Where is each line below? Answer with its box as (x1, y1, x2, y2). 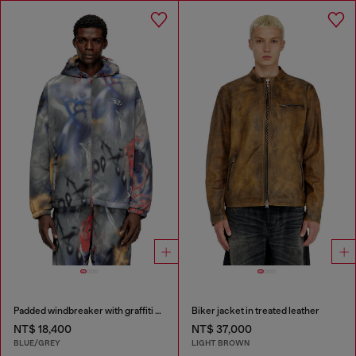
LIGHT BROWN (191, 338, 250, 349)
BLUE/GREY (14, 338, 60, 349)
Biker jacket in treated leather (191, 304, 319, 316)
